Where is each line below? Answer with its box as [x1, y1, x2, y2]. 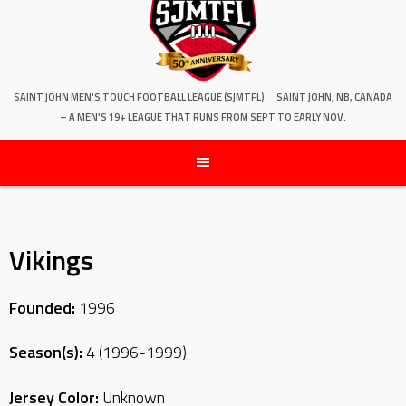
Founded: [9, 295, 75, 320]
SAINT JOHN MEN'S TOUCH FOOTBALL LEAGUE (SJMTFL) [14, 89, 265, 104]
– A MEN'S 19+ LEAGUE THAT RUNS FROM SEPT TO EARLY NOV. [60, 109, 346, 124]
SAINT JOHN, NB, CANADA [276, 89, 392, 104]
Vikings [9, 238, 93, 281]
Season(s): [9, 340, 82, 365]
